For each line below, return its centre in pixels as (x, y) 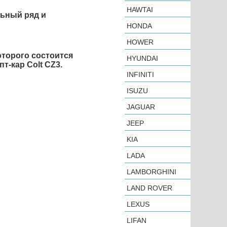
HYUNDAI (142, 58)
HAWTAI (140, 10)
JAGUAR (141, 107)
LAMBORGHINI (152, 172)
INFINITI (140, 74)
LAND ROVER (149, 188)
